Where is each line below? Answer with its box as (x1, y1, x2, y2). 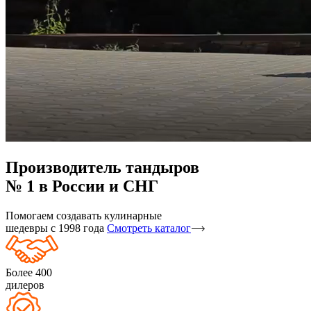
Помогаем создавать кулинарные (6, 209, 162, 221)
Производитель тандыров (6, 158, 199, 176)
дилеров (6, 278, 44, 291)
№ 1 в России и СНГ (6, 176, 158, 195)
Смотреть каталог (107, 221, 191, 234)
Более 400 (6, 266, 52, 278)
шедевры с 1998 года (6, 221, 104, 234)
